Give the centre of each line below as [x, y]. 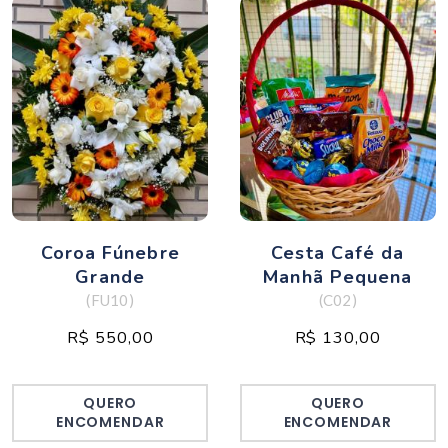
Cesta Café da [338, 253]
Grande [110, 277]
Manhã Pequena [338, 277]
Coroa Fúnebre [110, 253]
